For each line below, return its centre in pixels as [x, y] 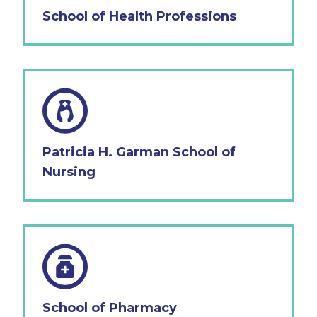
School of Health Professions [139, 16]
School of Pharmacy [110, 307]
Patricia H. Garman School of [139, 152]
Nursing [69, 172]
